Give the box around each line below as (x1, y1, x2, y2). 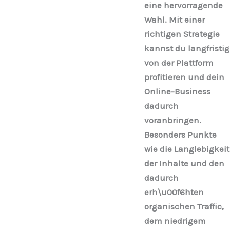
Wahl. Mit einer (144, 14, 205, 25)
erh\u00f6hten (144, 187, 204, 198)
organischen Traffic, (144, 201, 224, 212)
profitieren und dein (144, 72, 224, 83)
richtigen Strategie (144, 29, 220, 40)
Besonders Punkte (144, 129, 217, 140)
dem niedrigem (144, 216, 206, 226)
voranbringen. (144, 115, 201, 126)
